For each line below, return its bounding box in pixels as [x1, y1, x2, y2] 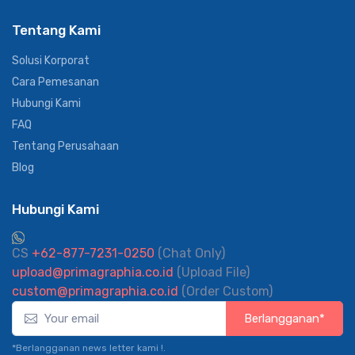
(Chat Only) [155, 245, 225, 261]
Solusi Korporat [12, 53, 90, 67]
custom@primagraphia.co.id [12, 283, 178, 299]
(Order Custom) [178, 283, 273, 299]
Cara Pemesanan [12, 74, 99, 89]
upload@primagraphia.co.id [12, 264, 174, 280]
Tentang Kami [12, 21, 101, 38]
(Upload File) [174, 264, 250, 280]
